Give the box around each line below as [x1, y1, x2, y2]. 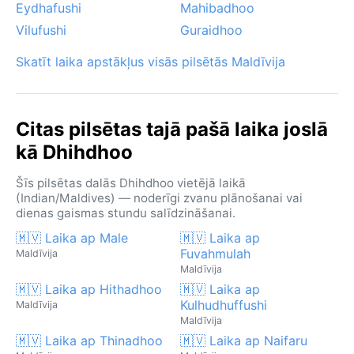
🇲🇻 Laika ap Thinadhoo [16, 332, 163, 348]
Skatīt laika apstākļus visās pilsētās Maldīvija [16, 53, 285, 70]
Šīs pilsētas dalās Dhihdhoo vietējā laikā [16, 175, 246, 190]
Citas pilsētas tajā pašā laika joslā [16, 117, 328, 141]
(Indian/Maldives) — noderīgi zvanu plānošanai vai [16, 190, 303, 205]
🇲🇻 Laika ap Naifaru [180, 332, 307, 348]
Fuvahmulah [180, 245, 250, 262]
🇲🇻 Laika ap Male [16, 229, 128, 246]
